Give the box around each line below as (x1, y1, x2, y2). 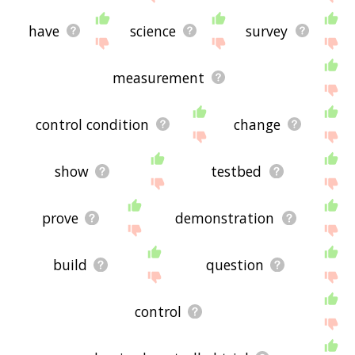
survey (246, 21, 288, 40)
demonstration (175, 208, 275, 227)
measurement (112, 67, 204, 87)
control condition (36, 114, 150, 134)
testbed (211, 161, 262, 181)
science (129, 21, 176, 40)
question (205, 254, 264, 274)
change (234, 114, 281, 134)
